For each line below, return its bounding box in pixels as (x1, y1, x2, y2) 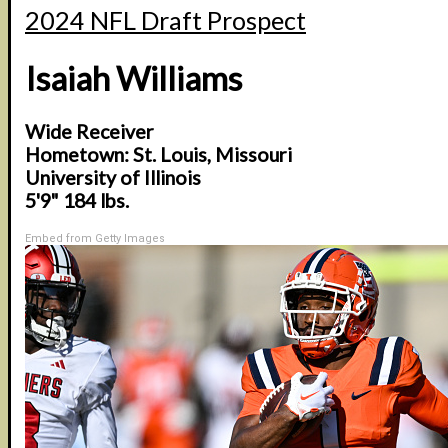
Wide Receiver (25, 120, 154, 144)
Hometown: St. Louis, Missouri (25, 143, 292, 167)
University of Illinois (25, 166, 201, 190)
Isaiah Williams (25, 57, 242, 98)
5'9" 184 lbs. (25, 189, 129, 213)
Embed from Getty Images (25, 232, 165, 246)
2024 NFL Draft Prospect (25, 5, 306, 36)
